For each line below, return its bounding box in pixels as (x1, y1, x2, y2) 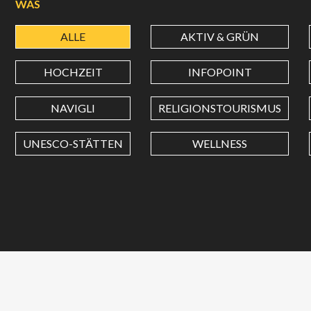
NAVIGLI (51, 101, 95, 115)
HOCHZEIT (43, 65, 103, 79)
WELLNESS (192, 136, 247, 150)
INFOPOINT (187, 65, 252, 79)
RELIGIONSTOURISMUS (158, 101, 281, 115)
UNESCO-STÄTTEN (23, 136, 123, 150)
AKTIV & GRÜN (180, 30, 259, 44)
